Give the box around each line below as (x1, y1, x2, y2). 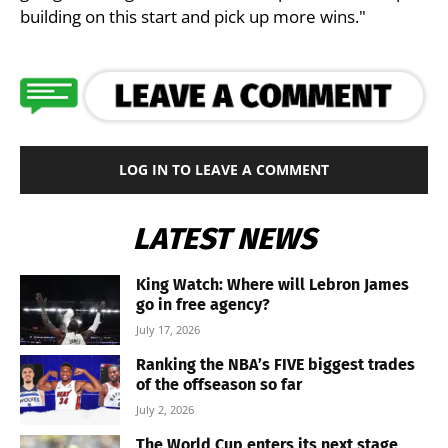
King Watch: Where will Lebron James (136, 274, 409, 294)
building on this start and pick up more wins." (20, 4, 366, 28)
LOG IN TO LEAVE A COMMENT (119, 159, 329, 179)
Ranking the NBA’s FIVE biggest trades (136, 354, 415, 374)
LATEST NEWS (132, 220, 316, 257)
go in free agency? (136, 294, 270, 314)
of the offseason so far (136, 374, 302, 394)
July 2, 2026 (136, 401, 194, 417)
